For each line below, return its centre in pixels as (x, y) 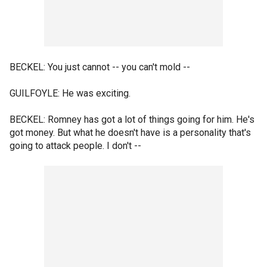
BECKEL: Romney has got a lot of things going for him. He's (132, 119)
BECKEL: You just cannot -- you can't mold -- (100, 67)
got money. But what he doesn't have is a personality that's (130, 133)
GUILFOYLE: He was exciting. (70, 93)
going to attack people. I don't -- (75, 146)
